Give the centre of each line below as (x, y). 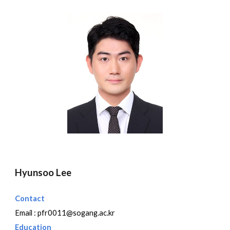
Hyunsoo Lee (43, 173)
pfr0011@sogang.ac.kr (76, 213)
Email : (26, 213)
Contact (30, 199)
